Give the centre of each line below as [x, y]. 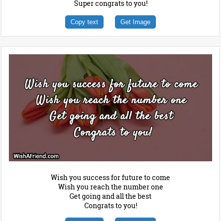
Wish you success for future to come [110, 177]
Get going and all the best [110, 196]
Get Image [135, 22]
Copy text [84, 22]
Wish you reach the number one [110, 186]
